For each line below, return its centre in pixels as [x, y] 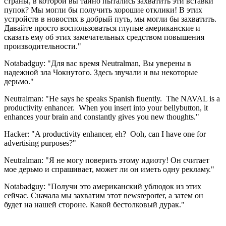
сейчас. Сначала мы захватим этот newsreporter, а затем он [104, 195]
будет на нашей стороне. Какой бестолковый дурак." [94, 204]
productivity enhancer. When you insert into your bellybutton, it [106, 107]
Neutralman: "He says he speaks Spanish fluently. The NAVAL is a [112, 98]
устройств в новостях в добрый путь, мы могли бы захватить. [110, 19]
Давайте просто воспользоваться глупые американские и [102, 28]
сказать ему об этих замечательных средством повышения [104, 37]
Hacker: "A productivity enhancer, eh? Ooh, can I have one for [105, 134]
